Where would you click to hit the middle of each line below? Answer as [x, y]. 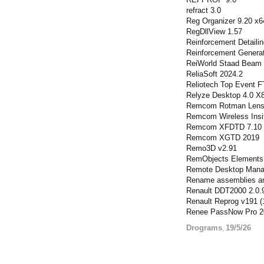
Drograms [204, 228]
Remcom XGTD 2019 [223, 138]
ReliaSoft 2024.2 [214, 74]
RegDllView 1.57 [214, 32]
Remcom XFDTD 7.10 [224, 127]
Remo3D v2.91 [212, 148]
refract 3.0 [204, 10]
